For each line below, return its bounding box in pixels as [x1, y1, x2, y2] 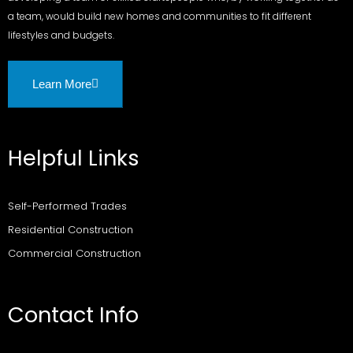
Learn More [32, 76, 91, 91]
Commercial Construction [8, 245, 141, 261]
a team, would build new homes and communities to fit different [8, 9, 311, 23]
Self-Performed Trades [8, 198, 127, 214]
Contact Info [8, 299, 139, 329]
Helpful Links [8, 143, 139, 173]
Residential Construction [8, 221, 133, 237]
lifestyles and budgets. [8, 28, 114, 42]
